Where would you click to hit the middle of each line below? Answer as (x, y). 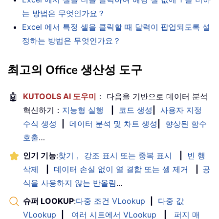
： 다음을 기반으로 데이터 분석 (152, 96)
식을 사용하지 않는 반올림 (70, 183)
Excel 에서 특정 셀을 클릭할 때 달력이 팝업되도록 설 (116, 27)
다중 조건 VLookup (110, 201)
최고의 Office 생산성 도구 (75, 70)
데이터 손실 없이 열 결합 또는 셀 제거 (121, 169)
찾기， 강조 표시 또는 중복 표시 (115, 155)
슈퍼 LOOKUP (48, 201)
